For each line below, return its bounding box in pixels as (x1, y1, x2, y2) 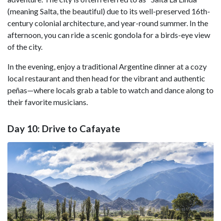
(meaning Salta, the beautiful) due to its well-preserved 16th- (7, 6, 210, 16)
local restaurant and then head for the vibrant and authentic (7, 74, 205, 83)
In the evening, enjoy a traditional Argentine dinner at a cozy (7, 62, 207, 72)
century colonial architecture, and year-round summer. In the (7, 18, 208, 28)
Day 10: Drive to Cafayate (7, 122, 120, 134)
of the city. (7, 42, 42, 52)
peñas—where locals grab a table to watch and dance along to (7, 85, 214, 95)
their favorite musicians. (7, 97, 88, 107)
